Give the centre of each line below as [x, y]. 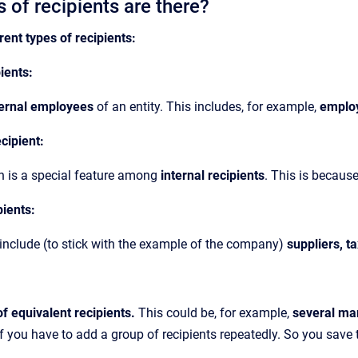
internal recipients [213, 175]
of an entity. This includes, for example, [207, 107]
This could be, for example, [215, 313]
